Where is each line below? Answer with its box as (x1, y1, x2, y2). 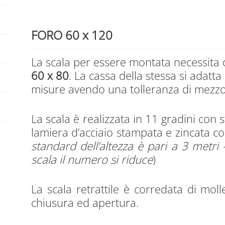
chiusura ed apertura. (31, 194, 139, 210)
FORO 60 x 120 (31, 27, 113, 44)
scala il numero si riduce (31, 151, 153, 167)
